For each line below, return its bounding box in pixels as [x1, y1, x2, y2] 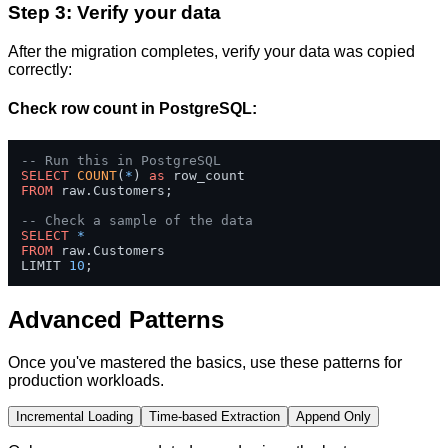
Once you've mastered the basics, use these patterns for [8, 353, 402, 371]
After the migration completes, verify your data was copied [8, 43, 415, 61]
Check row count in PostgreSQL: [8, 100, 257, 118]
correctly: [8, 61, 72, 79]
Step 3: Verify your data [8, 2, 221, 24]
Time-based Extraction [149, 408, 280, 424]
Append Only [296, 408, 371, 424]
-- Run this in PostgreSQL [21, 152, 221, 168]
